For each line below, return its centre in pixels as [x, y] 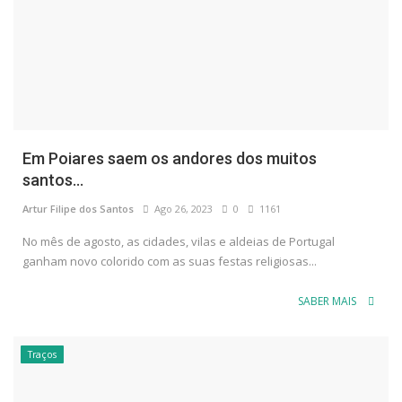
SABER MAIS [328, 301]
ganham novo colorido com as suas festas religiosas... [170, 261]
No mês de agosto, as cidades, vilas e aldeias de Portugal [179, 241]
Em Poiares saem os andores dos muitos [170, 158]
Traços [42, 354]
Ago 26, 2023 [181, 209]
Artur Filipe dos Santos [78, 209]
